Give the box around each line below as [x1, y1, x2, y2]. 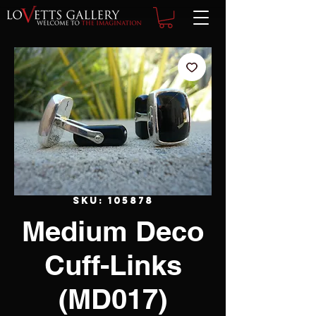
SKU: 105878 [72, 195, 154, 207]
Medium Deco [22, 214, 204, 248]
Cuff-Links [44, 248, 182, 282]
